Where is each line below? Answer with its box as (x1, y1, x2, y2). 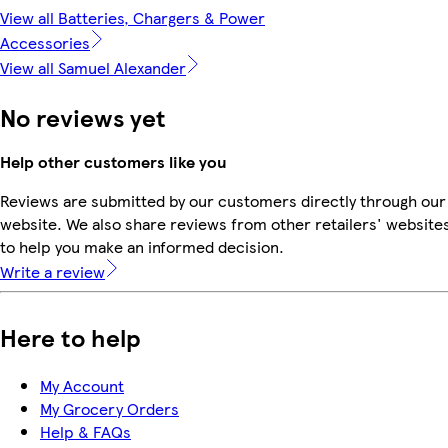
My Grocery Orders (40, 397, 179, 421)
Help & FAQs (40, 420, 131, 444)
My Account (40, 374, 124, 398)
